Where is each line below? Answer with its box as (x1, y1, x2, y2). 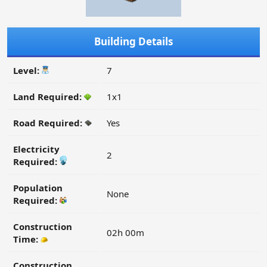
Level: (13, 64, 42, 77)
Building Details (94, 35, 173, 49)
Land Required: (13, 91, 84, 103)
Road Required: (13, 117, 85, 129)
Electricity (13, 143, 60, 156)
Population (13, 182, 63, 194)
